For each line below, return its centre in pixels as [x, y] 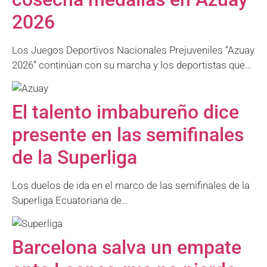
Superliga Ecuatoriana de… [70, 200]
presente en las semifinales [128, 134]
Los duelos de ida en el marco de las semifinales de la [131, 185]
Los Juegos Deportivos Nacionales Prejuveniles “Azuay [133, 50]
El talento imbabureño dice [125, 112]
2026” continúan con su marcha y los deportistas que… [132, 65]
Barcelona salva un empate [127, 248]
